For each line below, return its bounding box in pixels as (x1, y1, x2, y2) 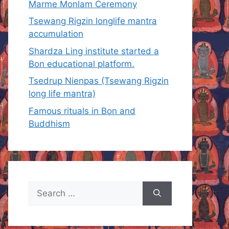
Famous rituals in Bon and (29, 105, 135, 116)
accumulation (29, 29, 83, 39)
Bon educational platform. (29, 58, 134, 69)
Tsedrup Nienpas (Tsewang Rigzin (29, 76, 169, 86)
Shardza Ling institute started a (29, 45, 159, 56)
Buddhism (29, 118, 70, 129)
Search (28, 181, 57, 192)
